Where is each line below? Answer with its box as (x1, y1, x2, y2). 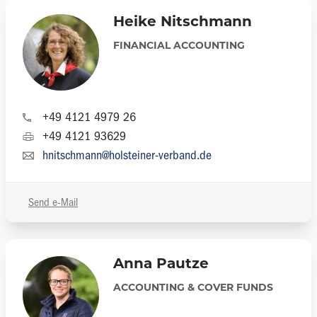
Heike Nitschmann (113, 16, 252, 30)
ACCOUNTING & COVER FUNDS (113, 283, 273, 294)
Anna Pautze (113, 258, 209, 272)
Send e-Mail (28, 196, 78, 209)
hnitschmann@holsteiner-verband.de (42, 148, 212, 163)
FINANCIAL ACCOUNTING (113, 41, 245, 52)
